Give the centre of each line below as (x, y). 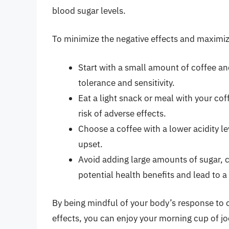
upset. (90, 144)
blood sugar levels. (89, 10)
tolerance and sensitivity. (127, 83)
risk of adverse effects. (122, 113)
